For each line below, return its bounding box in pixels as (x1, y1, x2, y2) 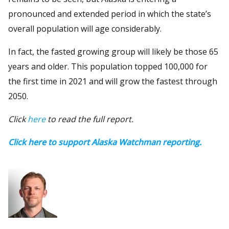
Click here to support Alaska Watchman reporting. (8, 136, 201, 148)
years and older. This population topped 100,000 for (8, 60, 208, 72)
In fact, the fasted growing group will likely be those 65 (8, 45, 218, 57)
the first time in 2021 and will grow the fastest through (8, 75, 217, 87)
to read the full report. (45, 113, 133, 125)
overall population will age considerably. (8, 22, 162, 34)
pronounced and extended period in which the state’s (8, 8, 211, 19)
